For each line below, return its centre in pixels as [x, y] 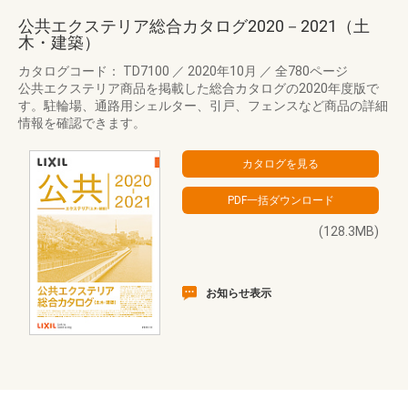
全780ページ [310, 71]
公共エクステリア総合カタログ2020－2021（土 [194, 26]
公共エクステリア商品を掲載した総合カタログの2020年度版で [199, 88]
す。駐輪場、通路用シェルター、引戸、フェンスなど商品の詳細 [203, 106]
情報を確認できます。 [82, 123]
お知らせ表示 [239, 293]
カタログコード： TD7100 [95, 71]
